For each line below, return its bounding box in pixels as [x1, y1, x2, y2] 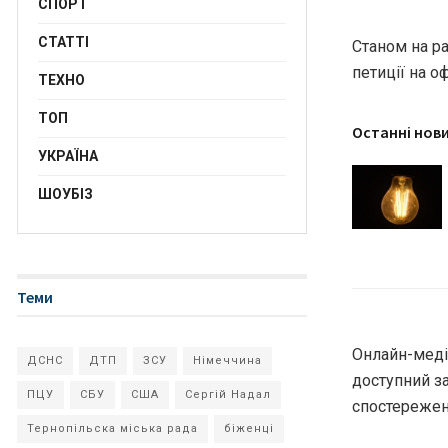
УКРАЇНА [38, 148, 98, 164]
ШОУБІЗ [38, 186, 93, 202]
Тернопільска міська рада [27, 422, 198, 435]
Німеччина [193, 354, 262, 367]
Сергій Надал [185, 388, 271, 401]
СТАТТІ [38, 34, 89, 50]
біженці [224, 422, 274, 435]
